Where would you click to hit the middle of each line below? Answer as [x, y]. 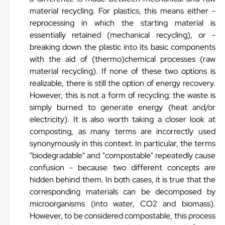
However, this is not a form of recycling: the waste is [123, 95]
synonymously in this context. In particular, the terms [123, 143]
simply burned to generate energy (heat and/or [123, 107]
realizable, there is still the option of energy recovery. [123, 83]
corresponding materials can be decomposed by [123, 192]
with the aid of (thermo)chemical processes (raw [123, 59]
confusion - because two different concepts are [123, 167]
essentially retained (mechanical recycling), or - [123, 35]
